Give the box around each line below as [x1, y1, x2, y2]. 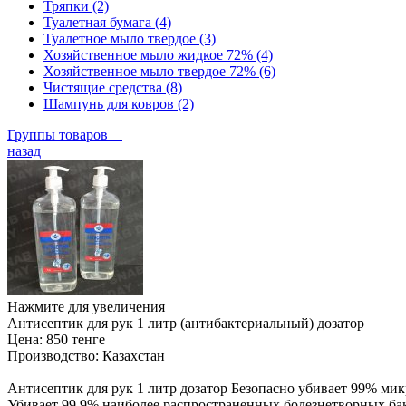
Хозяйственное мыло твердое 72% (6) [43, 63, 275, 79]
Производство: [7, 347, 99, 363]
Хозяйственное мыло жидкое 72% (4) [43, 46, 273, 63]
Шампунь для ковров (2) [43, 95, 194, 111]
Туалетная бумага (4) [43, 14, 171, 30]
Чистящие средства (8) [43, 79, 182, 95]
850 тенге [46, 331, 105, 347]
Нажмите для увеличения [7, 298, 165, 314]
